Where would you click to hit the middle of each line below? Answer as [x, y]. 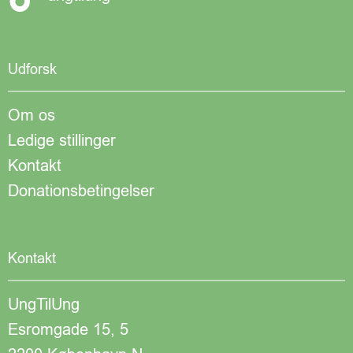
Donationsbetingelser [81, 191]
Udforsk [32, 70]
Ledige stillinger [62, 141]
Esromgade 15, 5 [68, 330]
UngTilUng [44, 305]
